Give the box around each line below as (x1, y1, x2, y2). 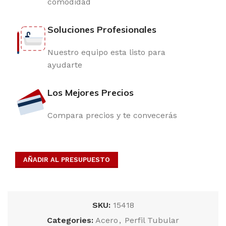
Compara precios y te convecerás (47, 110, 177, 120)
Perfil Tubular (125, 215, 179, 225)
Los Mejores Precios (47, 87, 134, 98)
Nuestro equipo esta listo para (47, 47, 165, 57)
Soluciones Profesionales (47, 24, 156, 35)
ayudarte (47, 60, 82, 70)
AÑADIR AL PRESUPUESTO (23, 156, 110, 163)
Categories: (47, 215, 93, 225)
